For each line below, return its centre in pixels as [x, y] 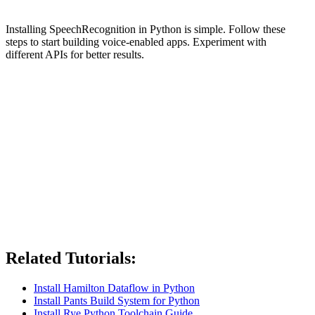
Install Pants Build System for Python [117, 301]
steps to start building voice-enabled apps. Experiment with [136, 42]
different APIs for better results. [75, 55]
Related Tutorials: [71, 258]
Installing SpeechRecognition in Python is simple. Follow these [146, 30]
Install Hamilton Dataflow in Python [114, 288]
